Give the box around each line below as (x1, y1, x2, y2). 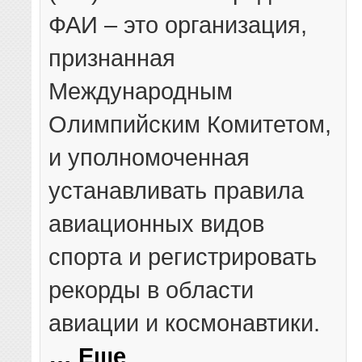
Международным (48, 77, 234, 104)
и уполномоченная (48, 143, 250, 170)
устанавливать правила (48, 176, 305, 204)
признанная (48, 44, 176, 71)
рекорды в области (48, 276, 255, 303)
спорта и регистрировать (48, 242, 318, 270)
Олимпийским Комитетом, (48, 110, 332, 137)
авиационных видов (48, 209, 265, 237)
